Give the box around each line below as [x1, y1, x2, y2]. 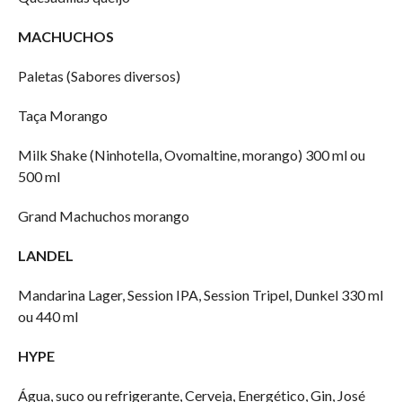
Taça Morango [17, 106, 108, 124]
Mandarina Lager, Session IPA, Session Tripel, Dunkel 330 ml [17, 285, 383, 303]
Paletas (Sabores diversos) [17, 66, 180, 84]
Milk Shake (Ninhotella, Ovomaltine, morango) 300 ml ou [17, 145, 365, 163]
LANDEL [17, 246, 74, 264]
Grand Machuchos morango [17, 206, 189, 224]
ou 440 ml [17, 307, 78, 325]
